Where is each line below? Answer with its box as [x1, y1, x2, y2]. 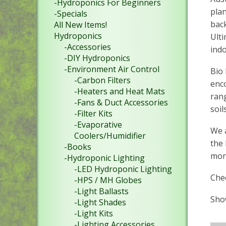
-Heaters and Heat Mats [74, 86, 165, 97]
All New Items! [54, 19, 107, 30]
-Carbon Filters [74, 75, 131, 86]
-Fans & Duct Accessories [74, 97, 168, 108]
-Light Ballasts [74, 186, 129, 197]
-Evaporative [74, 119, 122, 130]
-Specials [54, 8, 87, 19]
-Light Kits [74, 208, 113, 219]
